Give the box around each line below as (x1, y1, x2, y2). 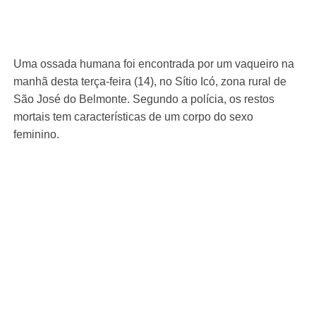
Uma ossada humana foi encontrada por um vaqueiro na (13, 58, 295, 70)
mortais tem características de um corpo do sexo (13, 111, 254, 123)
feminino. (13, 128, 63, 140)
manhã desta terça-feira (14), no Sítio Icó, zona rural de (13, 75, 287, 87)
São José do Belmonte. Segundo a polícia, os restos (13, 93, 275, 105)
